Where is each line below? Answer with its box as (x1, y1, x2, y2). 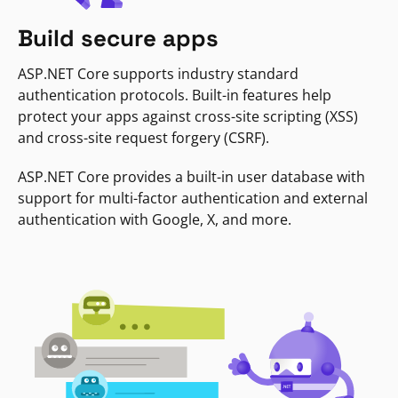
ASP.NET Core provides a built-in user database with (18, 167, 365, 187)
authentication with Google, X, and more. (18, 210, 291, 230)
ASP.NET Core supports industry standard (18, 64, 298, 84)
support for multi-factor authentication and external (18, 188, 368, 209)
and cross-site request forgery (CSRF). (18, 128, 269, 148)
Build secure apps (18, 23, 219, 54)
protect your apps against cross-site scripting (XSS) (18, 107, 358, 127)
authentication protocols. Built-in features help (18, 85, 331, 106)
